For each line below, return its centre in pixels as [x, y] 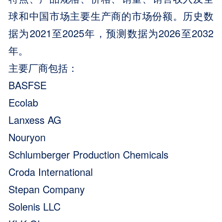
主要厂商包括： [43, 67]
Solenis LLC [35, 206]
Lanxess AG [35, 119]
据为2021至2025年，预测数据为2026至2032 [111, 33]
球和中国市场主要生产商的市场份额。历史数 [111, 15]
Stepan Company [47, 189]
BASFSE [28, 85]
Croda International [51, 171]
